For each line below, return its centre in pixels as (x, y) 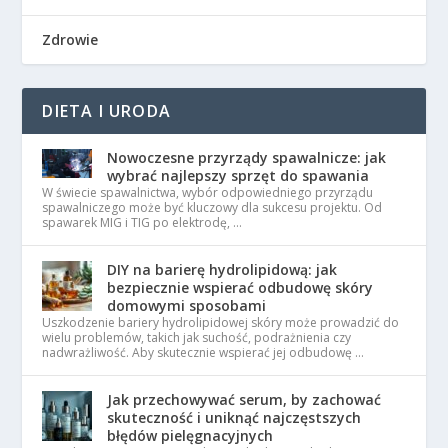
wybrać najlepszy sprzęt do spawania (238, 176)
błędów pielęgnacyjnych (190, 436)
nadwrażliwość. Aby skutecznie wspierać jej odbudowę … (203, 353)
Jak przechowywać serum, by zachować (244, 400)
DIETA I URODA (107, 111)
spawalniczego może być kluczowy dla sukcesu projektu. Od (212, 208)
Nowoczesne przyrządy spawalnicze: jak (247, 158)
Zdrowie (70, 40)
